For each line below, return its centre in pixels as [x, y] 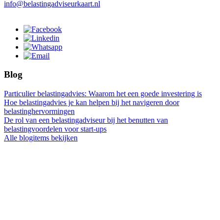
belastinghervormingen [39, 111]
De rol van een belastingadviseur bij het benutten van [86, 120]
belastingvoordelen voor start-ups [55, 129]
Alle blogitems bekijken [41, 138]
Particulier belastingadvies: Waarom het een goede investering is [103, 94]
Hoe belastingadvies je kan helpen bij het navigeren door [92, 103]
